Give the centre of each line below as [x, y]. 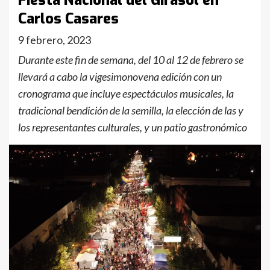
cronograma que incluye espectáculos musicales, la [126, 93]
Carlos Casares [68, 19]
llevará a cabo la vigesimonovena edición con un [120, 77]
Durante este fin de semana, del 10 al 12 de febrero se [131, 60]
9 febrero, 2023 [55, 40]
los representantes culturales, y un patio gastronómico [133, 127]
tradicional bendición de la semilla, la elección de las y [131, 110]
